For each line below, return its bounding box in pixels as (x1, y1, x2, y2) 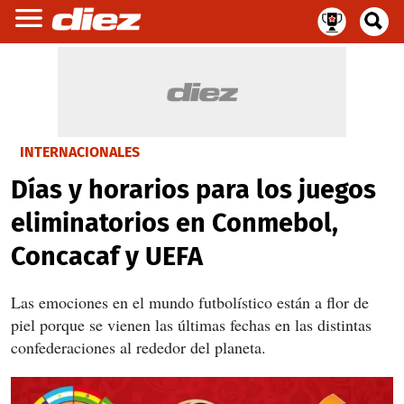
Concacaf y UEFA (11, 241, 203, 272)
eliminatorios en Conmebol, (11, 207, 338, 239)
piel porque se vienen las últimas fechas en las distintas (11, 314, 372, 335)
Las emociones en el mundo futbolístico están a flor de (11, 291, 369, 313)
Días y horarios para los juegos (11, 174, 376, 206)
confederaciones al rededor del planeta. (11, 336, 266, 358)
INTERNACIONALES (20, 143, 140, 161)
